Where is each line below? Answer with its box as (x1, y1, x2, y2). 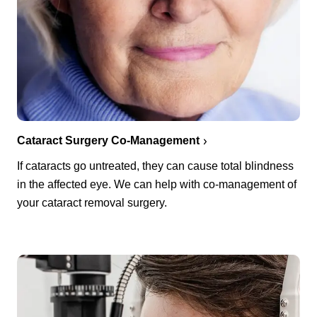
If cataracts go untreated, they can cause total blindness (17, 159, 294, 172)
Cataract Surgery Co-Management (17, 134, 200, 146)
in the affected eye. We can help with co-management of (17, 178, 296, 190)
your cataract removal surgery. (17, 196, 167, 209)
